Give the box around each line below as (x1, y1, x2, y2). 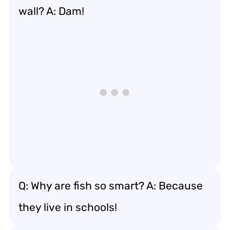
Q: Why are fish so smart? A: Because (18, 179, 203, 192)
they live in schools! (18, 201, 117, 214)
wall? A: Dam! (18, 5, 84, 17)
